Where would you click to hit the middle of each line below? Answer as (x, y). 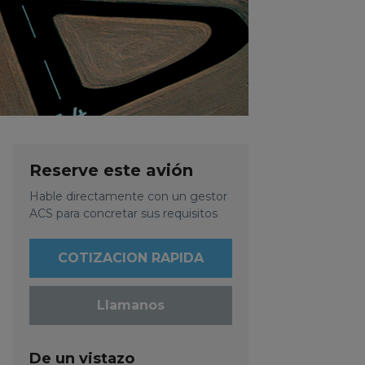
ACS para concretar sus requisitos (123, 213)
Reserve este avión (111, 170)
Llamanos (130, 305)
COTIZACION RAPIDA (130, 258)
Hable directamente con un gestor (128, 196)
